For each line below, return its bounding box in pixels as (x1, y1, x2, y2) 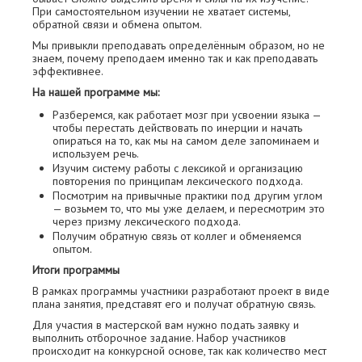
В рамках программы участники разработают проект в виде (32, 284, 330, 299)
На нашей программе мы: (32, 85, 159, 100)
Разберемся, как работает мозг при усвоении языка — (53, 107, 321, 123)
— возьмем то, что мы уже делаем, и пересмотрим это (53, 201, 325, 217)
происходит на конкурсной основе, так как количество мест (32, 343, 326, 359)
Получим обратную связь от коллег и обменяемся (53, 229, 301, 244)
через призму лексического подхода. (53, 214, 241, 229)
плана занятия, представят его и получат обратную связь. (32, 297, 316, 312)
